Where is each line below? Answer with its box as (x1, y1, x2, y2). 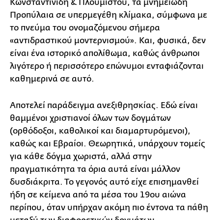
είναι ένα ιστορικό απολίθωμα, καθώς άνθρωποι (10, 49, 200, 58)
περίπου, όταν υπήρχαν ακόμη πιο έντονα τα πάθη (10, 203, 208, 212)
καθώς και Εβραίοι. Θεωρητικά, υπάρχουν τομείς (10, 139, 205, 148)
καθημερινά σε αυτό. (10, 74, 94, 83)
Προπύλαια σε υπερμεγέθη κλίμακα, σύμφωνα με (10, 10, 207, 20)
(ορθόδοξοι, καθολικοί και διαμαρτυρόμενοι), (10, 126, 191, 136)
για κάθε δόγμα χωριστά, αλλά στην (10, 152, 152, 161)
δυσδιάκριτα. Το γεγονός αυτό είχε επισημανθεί (10, 177, 199, 187)
